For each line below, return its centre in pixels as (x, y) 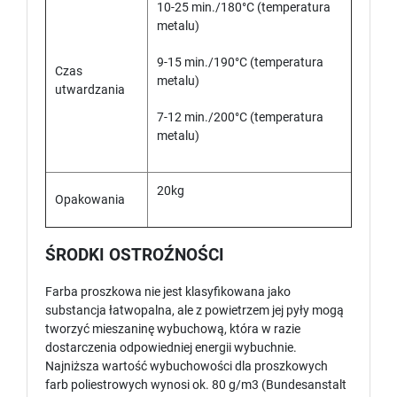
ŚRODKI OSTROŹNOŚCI (135, 256)
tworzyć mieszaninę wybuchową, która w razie (173, 329)
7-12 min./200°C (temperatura (240, 117)
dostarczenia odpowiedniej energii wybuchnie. (171, 348)
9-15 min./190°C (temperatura (240, 62)
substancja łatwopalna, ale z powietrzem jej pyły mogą (195, 311)
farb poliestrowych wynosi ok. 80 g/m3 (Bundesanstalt (196, 385)
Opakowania (90, 200)
